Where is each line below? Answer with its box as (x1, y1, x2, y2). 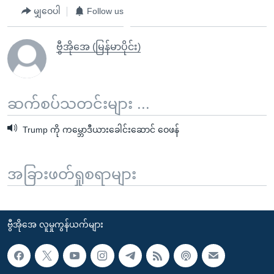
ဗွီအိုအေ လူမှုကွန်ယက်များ (7, 219, 103, 229)
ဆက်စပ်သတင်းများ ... (7, 95, 150, 112)
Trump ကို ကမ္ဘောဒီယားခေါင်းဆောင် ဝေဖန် (20, 124, 179, 135)
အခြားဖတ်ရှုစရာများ (7, 165, 136, 182)
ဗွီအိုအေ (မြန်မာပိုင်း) (56, 41, 141, 52)
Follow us (87, 6, 124, 16)
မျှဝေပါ (34, 6, 61, 16)
